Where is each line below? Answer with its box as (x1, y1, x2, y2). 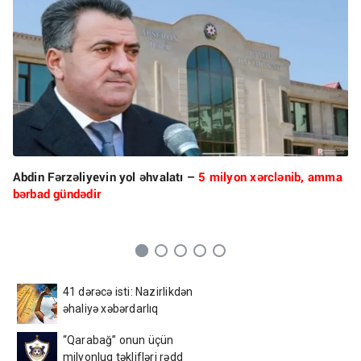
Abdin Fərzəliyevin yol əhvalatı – (12, 168, 199, 185)
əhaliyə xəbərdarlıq (62, 301, 159, 315)
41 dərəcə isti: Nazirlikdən (62, 284, 193, 298)
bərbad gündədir (12, 185, 102, 201)
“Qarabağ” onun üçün (62, 333, 174, 346)
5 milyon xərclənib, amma (198, 168, 342, 185)
